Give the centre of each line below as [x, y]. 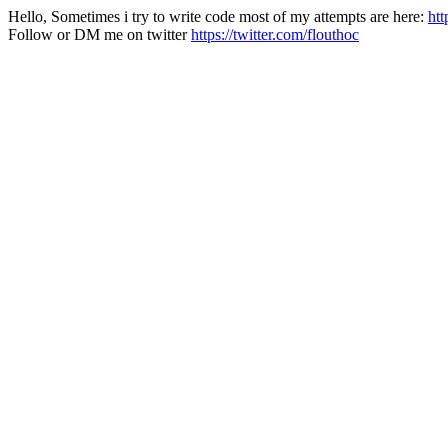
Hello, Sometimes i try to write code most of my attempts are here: [218, 16]
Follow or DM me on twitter [99, 34]
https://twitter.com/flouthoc [275, 34]
